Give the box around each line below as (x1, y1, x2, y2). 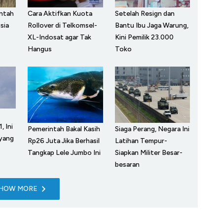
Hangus (28, 44, 52, 53)
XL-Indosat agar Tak (28, 33, 91, 41)
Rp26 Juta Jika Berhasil (28, 136, 100, 145)
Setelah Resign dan (114, 9, 175, 18)
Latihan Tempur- (114, 136, 167, 145)
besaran (114, 160, 140, 169)
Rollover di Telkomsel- (28, 21, 97, 30)
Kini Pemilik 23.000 (114, 33, 174, 41)
